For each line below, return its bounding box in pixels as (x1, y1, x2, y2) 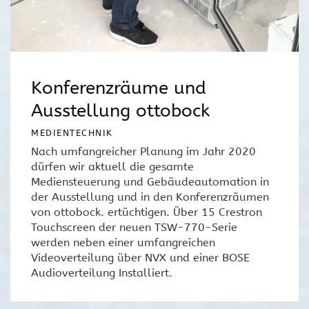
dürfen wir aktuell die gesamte (31, 160, 194, 174)
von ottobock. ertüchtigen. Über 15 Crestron (31, 206, 262, 219)
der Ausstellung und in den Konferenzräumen (31, 190, 269, 204)
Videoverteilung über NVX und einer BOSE (31, 251, 250, 265)
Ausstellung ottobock (31, 100, 210, 122)
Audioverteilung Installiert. (31, 266, 172, 280)
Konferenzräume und (31, 77, 206, 99)
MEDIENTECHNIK (31, 128, 113, 139)
